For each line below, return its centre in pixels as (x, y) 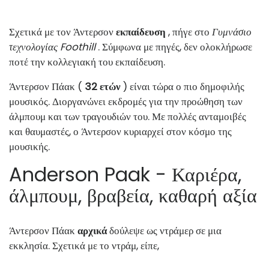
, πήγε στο (189, 32)
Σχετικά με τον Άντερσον (62, 32)
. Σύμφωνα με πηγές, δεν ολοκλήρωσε (174, 47)
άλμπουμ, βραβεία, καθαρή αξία (133, 195)
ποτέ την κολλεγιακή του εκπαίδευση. (87, 62)
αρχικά (92, 230)
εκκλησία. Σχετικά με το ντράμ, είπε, (84, 245)
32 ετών (103, 86)
